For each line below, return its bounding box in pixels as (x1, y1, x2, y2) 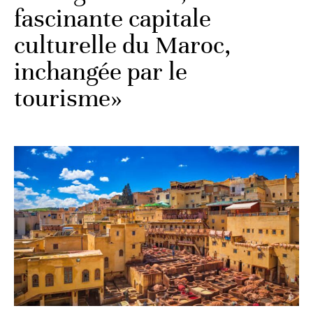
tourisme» (14, 82, 122, 113)
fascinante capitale (14, 3, 211, 34)
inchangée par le (14, 56, 187, 87)
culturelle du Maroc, (14, 29, 231, 60)
